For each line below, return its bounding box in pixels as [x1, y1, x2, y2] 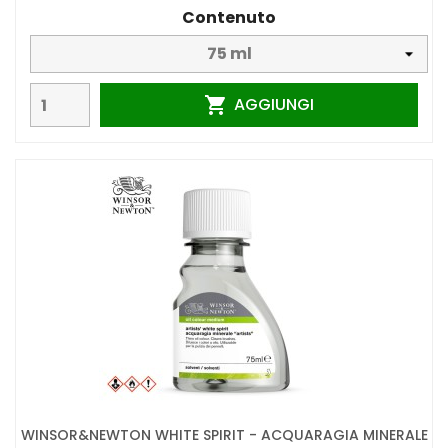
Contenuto [182, 6, 276, 30]
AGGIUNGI [233, 92, 314, 116]
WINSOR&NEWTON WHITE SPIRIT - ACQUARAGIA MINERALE [20, 424, 428, 445]
